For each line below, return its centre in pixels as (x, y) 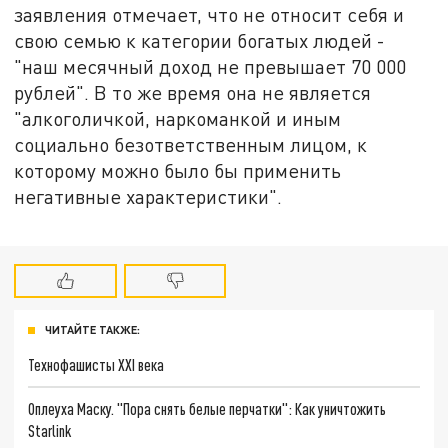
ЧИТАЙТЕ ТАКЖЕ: (92, 330)
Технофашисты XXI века (96, 365)
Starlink (50, 430)
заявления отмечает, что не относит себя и (209, 14)
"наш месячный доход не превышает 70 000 (210, 66)
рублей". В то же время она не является (193, 92)
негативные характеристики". (151, 196)
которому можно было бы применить (178, 170)
